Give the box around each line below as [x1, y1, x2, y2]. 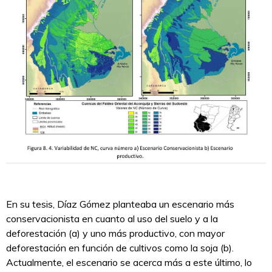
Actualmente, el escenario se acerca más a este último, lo [6, 256, 252, 269]
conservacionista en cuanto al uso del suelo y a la [6, 212, 218, 225]
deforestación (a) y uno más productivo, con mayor [6, 227, 225, 240]
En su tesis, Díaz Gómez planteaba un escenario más [6, 198, 234, 211]
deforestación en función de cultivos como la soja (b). [6, 242, 234, 254]
